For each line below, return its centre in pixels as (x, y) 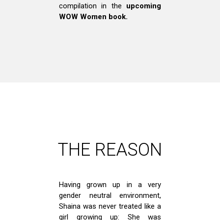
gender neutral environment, (110, 195)
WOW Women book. (93, 16)
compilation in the (93, 6)
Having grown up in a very (110, 184)
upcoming (144, 6)
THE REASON (110, 150)
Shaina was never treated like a (110, 206)
